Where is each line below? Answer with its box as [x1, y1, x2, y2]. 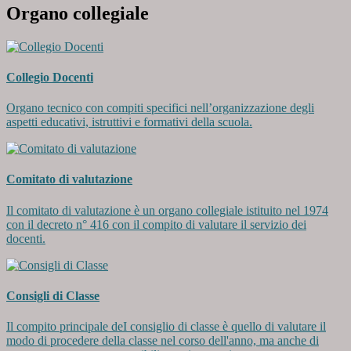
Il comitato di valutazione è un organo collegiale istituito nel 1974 [6, 203, 328, 217]
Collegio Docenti [6, 70, 93, 84]
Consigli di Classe [6, 288, 100, 302]
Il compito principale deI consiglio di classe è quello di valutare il [6, 320, 326, 334]
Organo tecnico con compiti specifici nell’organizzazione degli [6, 101, 314, 115]
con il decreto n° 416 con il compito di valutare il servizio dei [6, 217, 306, 231]
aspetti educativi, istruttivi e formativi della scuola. [6, 115, 252, 129]
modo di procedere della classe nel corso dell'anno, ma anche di [6, 334, 319, 348]
